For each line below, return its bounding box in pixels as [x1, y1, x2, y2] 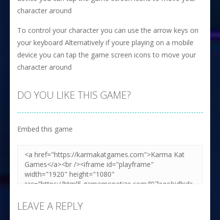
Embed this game [17, 124, 73, 134]
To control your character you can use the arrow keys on [17, 25, 198, 35]
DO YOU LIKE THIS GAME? [17, 88, 131, 102]
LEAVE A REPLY [17, 199, 83, 213]
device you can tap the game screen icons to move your [17, 50, 196, 59]
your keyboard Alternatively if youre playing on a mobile [17, 37, 193, 47]
